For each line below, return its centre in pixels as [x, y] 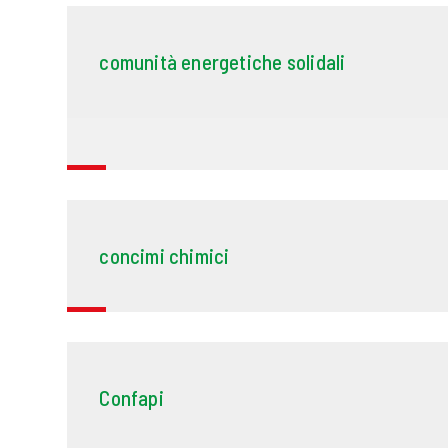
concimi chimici [164, 256]
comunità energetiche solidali [222, 62]
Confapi [131, 398]
